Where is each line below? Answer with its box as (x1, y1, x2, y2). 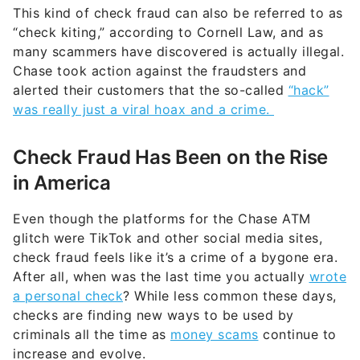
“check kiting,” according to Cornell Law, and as (13, 24, 323, 41)
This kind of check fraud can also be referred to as (13, 5, 343, 22)
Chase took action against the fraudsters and (13, 63, 306, 80)
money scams (170, 326, 259, 343)
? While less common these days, (123, 288, 337, 305)
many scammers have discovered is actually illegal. (13, 43, 344, 60)
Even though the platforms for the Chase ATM (13, 211, 311, 227)
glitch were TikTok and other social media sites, (13, 230, 322, 247)
